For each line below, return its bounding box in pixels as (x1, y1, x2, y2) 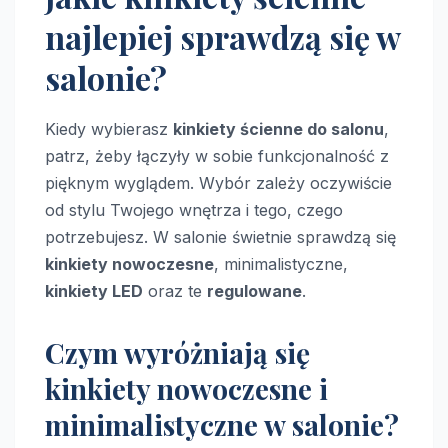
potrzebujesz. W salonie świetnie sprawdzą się (45, 226, 396, 247)
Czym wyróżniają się (45, 333, 310, 371)
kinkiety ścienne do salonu (173, 118, 384, 139)
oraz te (143, 280, 207, 301)
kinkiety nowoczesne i (45, 369, 328, 407)
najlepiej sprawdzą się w (45, 14, 400, 58)
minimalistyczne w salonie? (45, 405, 399, 443)
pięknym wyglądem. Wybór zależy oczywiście (45, 172, 392, 193)
